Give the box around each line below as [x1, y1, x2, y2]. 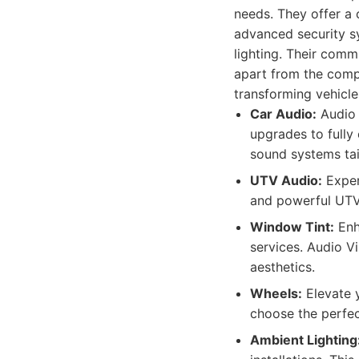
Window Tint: [250, 219, 334, 235]
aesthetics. [250, 259, 315, 275]
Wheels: [250, 285, 302, 301]
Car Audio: [250, 106, 317, 122]
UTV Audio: [250, 172, 322, 188]
